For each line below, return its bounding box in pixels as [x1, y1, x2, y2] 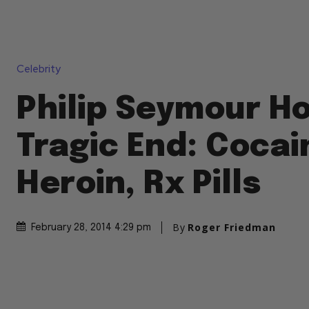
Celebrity [17, 61, 61, 76]
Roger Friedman [188, 221, 276, 235]
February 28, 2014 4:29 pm [31, 223, 151, 233]
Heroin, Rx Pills [17, 168, 261, 201]
